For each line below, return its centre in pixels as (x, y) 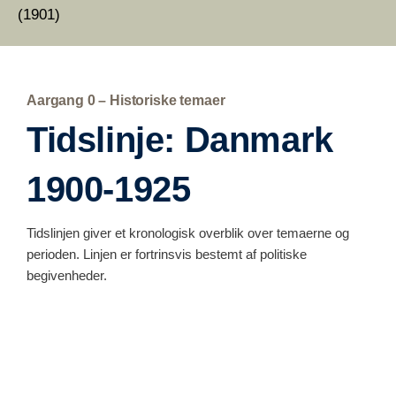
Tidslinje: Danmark (180, 139)
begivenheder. (67, 275)
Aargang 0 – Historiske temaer (126, 100)
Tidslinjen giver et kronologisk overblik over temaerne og (188, 232)
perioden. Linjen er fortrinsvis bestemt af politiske (167, 254)
